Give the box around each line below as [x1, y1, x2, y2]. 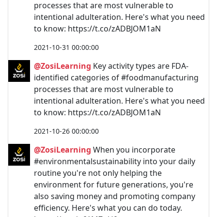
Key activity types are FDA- [91, 60, 188, 71]
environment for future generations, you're [34, 179, 193, 190]
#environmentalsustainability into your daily [34, 155, 195, 167]
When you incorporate [91, 144, 175, 155]
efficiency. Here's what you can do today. [34, 202, 182, 213]
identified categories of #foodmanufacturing [34, 72, 199, 83]
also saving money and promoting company [34, 190, 195, 201]
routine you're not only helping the [34, 167, 162, 178]
